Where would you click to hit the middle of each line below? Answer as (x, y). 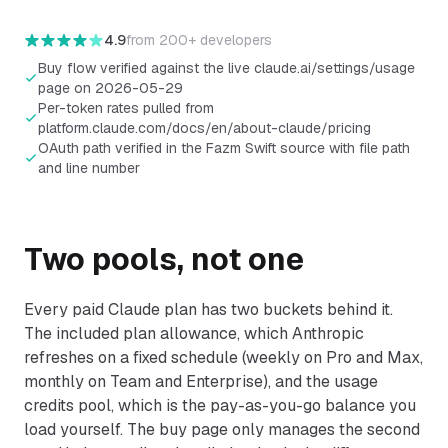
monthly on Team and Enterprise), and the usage (201, 381)
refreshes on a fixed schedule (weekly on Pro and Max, (223, 357)
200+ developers (215, 40)
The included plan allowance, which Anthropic (194, 333)
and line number (89, 168)
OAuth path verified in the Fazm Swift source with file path (224, 148)
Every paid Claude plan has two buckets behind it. (208, 309)
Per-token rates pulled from (126, 108)
